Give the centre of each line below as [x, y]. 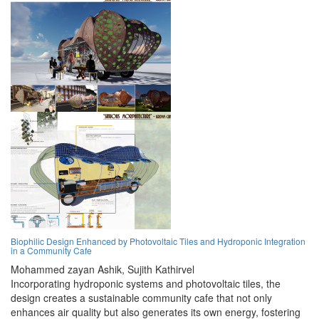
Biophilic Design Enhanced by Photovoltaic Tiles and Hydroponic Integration [158, 241]
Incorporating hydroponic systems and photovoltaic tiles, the [146, 284]
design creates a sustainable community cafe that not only [141, 298]
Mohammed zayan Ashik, [68, 270]
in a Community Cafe [51, 251]
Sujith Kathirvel [161, 270]
